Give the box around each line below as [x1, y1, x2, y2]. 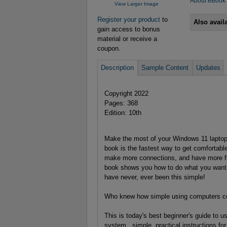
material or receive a [97, 34, 157, 43]
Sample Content [141, 63, 189, 71]
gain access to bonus [97, 25, 160, 33]
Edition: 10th [104, 108, 141, 117]
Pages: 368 [104, 99, 138, 107]
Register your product [97, 15, 160, 23]
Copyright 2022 [104, 89, 148, 97]
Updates [196, 63, 220, 71]
